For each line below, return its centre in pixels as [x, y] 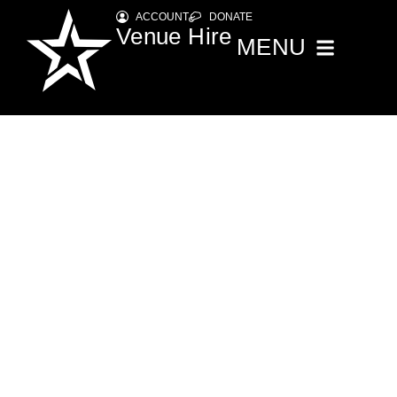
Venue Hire [174, 36]
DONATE [230, 17]
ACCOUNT [163, 17]
